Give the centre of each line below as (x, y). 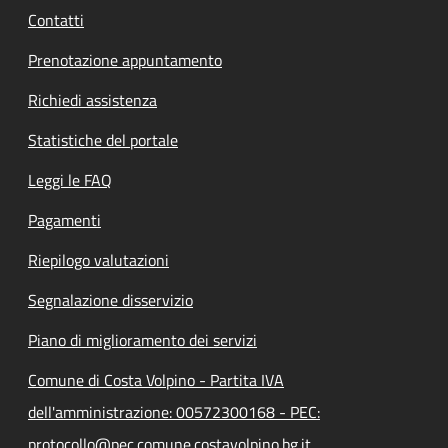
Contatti (56, 19)
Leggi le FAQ (70, 179)
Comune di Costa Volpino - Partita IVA (156, 379)
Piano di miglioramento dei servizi (142, 339)
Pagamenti (64, 219)
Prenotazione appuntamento (125, 59)
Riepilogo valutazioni (98, 259)
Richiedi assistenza (92, 99)
